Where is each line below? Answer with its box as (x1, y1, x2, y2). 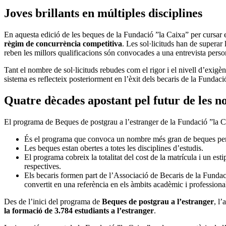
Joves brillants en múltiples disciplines (4, 7, 202, 20)
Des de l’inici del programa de (4, 197, 102, 206)
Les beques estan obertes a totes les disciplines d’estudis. (24, 144, 203, 153)
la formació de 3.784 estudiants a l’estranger (4, 206, 154, 215)
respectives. (24, 162, 61, 171)
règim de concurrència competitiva (4, 39, 122, 48)
